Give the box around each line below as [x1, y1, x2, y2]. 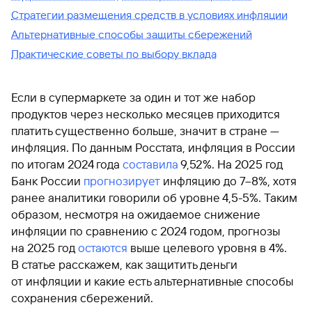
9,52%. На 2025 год [178, 157, 283, 171]
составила [123, 157, 178, 171]
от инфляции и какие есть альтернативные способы [11, 274, 293, 288]
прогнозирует [84, 174, 160, 188]
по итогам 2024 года [11, 157, 123, 171]
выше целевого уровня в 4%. [127, 241, 287, 255]
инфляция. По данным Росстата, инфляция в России [11, 141, 295, 155]
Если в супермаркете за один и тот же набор [11, 91, 256, 104]
